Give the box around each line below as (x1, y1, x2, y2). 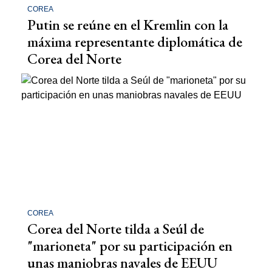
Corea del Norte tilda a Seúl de (27, 219, 204, 238)
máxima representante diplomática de (27, 32, 242, 52)
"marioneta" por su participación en (27, 236, 233, 255)
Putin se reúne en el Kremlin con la (27, 15, 228, 35)
